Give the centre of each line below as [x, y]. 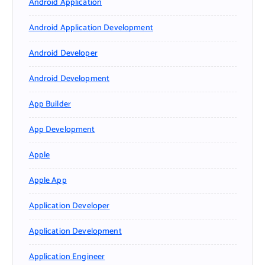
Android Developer [63, 53]
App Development [62, 130]
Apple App [48, 180]
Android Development [69, 79]
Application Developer [69, 206]
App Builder [50, 104]
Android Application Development [91, 28]
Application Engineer [67, 257]
